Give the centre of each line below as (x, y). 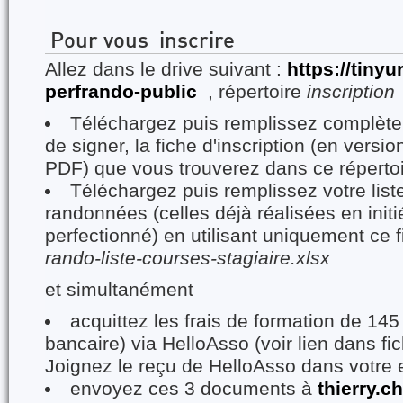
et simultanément (119, 290)
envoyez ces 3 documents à (194, 389)
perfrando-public (121, 92)
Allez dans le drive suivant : (166, 69)
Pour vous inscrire (143, 42)
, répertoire (252, 92)
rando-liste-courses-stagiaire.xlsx (188, 258)
